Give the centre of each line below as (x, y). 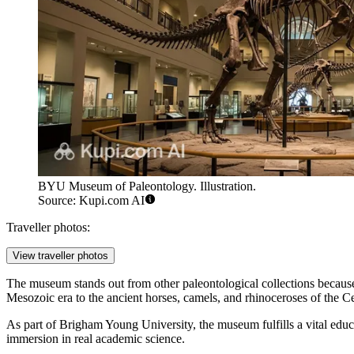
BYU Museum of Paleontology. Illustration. (147, 186)
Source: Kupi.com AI (91, 201)
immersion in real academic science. (96, 339)
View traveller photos (60, 256)
